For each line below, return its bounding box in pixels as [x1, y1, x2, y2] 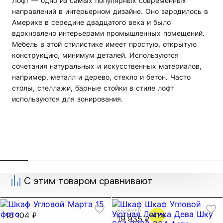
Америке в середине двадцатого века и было [12, 18, 171, 26]
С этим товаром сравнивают [24, 175, 152, 187]
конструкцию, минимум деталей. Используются [12, 51, 179, 59]
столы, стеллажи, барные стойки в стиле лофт [12, 84, 174, 92]
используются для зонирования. [12, 95, 123, 103]
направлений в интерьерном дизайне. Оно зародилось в [12, 7, 208, 15]
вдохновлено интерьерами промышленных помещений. [12, 29, 205, 37]
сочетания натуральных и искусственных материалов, [12, 62, 202, 70]
